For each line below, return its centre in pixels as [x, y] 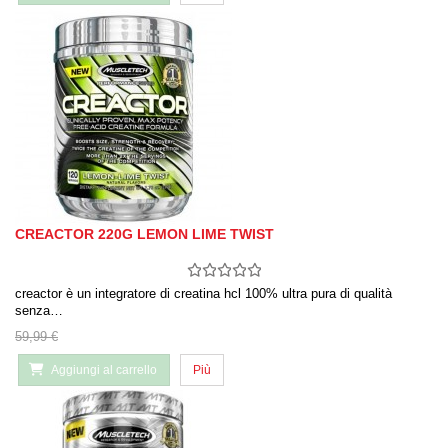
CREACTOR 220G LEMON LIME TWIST [144, 234]
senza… [39, 311]
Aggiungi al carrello [104, 370]
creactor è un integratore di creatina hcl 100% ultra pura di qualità [203, 294]
